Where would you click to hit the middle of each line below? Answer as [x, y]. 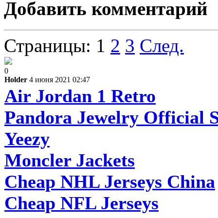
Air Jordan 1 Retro [80, 96]
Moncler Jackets [70, 160]
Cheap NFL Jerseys [82, 203]
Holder [16, 79]
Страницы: [47, 45]
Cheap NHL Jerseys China [110, 181]
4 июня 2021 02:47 [60, 79]
